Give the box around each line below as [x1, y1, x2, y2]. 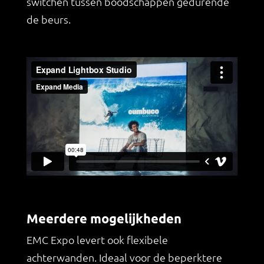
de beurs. [26, 12, 71, 27]
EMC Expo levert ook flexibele [26, 232, 168, 246]
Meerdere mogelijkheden [26, 210, 181, 226]
